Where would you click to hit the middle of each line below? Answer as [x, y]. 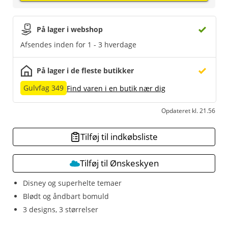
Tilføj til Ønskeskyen [119, 163]
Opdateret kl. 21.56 [188, 111]
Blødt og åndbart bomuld [66, 196]
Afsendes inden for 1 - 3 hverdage [78, 45]
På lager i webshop [70, 29]
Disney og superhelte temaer [72, 183]
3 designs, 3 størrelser [61, 209]
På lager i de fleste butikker [85, 70]
